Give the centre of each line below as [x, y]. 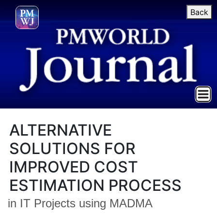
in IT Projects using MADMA [80, 203]
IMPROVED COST [74, 167]
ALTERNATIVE [61, 130]
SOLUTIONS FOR [73, 148]
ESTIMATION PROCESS [96, 185]
